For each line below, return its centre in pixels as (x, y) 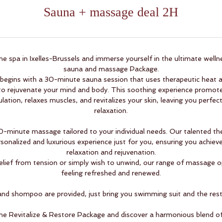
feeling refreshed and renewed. (111, 173)
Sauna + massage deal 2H (111, 12)
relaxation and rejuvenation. (111, 152)
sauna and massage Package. (111, 69)
